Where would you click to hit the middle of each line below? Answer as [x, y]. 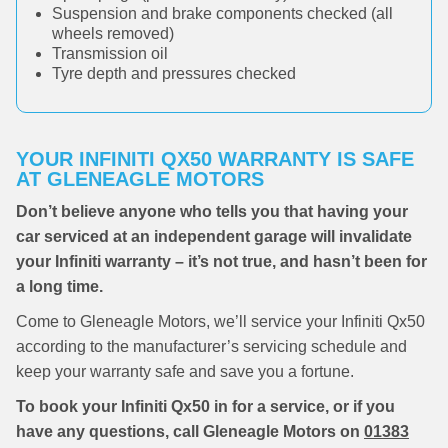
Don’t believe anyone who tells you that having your [212, 211]
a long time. [59, 286]
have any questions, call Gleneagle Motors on [190, 431]
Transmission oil [110, 53]
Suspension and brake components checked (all [222, 13]
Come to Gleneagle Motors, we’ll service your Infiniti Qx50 [220, 321]
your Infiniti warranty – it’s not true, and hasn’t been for [221, 261]
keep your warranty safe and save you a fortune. [185, 371]
